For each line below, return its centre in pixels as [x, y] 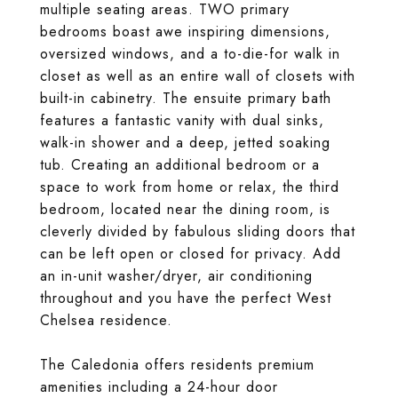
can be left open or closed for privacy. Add [191, 254]
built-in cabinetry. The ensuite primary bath [186, 98]
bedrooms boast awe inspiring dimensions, [185, 32]
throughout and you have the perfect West [186, 298]
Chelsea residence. [106, 320]
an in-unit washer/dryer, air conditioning [176, 276]
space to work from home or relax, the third [190, 187]
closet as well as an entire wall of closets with [198, 76]
